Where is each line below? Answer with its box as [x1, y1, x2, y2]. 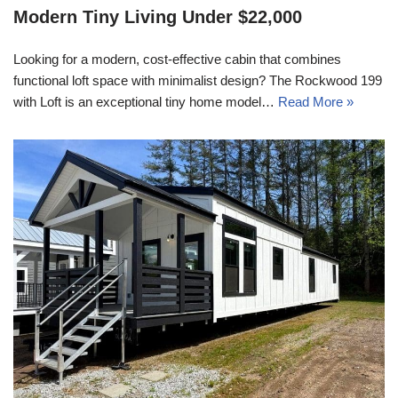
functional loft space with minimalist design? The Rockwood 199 [13, 73, 382, 89]
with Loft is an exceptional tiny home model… [13, 94, 278, 110]
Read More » [278, 94, 354, 110]
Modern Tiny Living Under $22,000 [13, 7, 302, 28]
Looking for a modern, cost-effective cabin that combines [13, 52, 341, 68]
